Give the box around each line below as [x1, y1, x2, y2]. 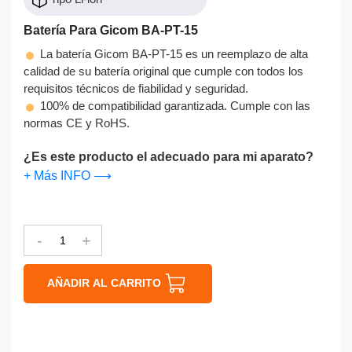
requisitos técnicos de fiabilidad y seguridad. [24, 81, 248, 95]
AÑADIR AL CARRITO [47, 276, 164, 289]
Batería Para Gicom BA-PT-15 [24, 24, 198, 38]
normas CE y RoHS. [24, 115, 130, 130]
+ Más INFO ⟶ [24, 168, 112, 182]
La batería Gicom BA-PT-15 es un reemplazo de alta [37, 46, 308, 60]
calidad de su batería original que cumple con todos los [24, 64, 303, 78]
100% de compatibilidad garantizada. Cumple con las [37, 98, 310, 112]
